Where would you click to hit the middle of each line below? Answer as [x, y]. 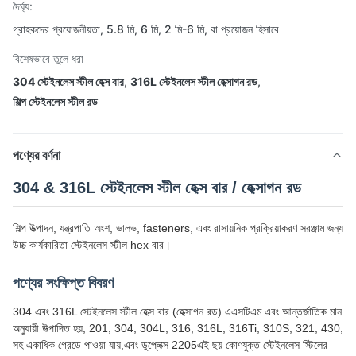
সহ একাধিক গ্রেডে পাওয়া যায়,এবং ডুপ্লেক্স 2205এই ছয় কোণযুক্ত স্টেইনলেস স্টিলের [170, 345]
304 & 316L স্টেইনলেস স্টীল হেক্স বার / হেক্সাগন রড [157, 188]
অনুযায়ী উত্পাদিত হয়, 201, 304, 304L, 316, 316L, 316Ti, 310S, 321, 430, [178, 328]
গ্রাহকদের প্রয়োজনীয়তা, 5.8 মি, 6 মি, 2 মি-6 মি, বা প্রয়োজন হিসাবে [146, 29]
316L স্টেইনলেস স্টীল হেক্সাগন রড [194, 81]
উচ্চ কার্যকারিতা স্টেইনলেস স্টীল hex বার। [92, 245]
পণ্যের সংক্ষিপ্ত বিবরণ [63, 283]
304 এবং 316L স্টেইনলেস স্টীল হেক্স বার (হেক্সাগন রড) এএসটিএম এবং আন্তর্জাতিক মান [177, 311]
